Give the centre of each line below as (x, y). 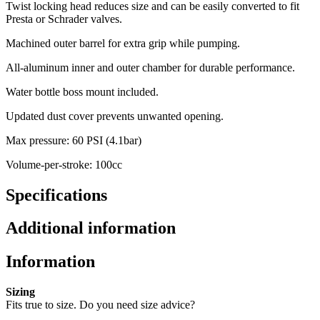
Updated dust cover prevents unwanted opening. (115, 116)
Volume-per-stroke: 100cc (64, 164)
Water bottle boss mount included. (82, 91)
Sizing (20, 292)
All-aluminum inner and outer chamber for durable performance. (150, 67)
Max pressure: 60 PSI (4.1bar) (74, 140)
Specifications (56, 195)
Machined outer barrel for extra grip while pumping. (123, 43)
